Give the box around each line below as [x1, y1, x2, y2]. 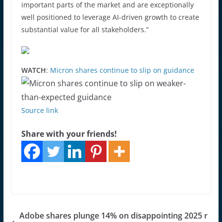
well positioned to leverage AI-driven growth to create [21, 12, 199, 22]
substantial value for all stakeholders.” [21, 24, 149, 34]
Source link [21, 105, 58, 115]
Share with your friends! [21, 128, 117, 139]
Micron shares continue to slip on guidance [50, 65, 194, 75]
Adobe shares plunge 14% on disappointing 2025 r [19, 210, 208, 221]
